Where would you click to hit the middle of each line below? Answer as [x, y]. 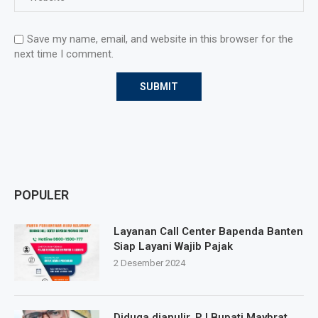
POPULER [42, 195]
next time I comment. [64, 54]
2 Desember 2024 [149, 263]
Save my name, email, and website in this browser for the [160, 39]
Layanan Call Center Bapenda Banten [208, 232]
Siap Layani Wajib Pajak [173, 247]
